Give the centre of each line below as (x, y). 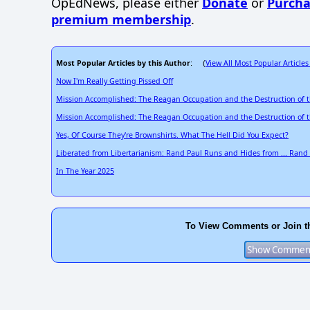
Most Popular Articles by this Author (123, 63)
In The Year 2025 (85, 171)
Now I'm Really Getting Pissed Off (115, 81)
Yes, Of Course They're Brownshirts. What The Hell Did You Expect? (172, 135)
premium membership (121, 20)
